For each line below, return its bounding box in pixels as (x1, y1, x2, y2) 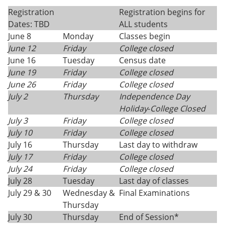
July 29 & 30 (8, 187, 51, 198)
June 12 (8, 43, 36, 54)
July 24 (8, 163, 32, 174)
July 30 (8, 211, 32, 222)
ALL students (119, 19, 168, 30)
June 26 (8, 79, 36, 90)
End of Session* (119, 211, 179, 222)
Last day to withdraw (119, 139, 197, 150)
